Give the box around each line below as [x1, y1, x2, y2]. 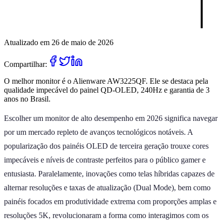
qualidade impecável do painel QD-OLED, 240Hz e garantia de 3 [4, 85, 210, 94]
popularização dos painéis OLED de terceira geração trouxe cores [4, 141, 209, 150]
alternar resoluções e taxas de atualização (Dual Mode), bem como [4, 183, 211, 192]
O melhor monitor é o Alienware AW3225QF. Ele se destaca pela [4, 76, 208, 85]
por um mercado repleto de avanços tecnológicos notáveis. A [4, 127, 193, 136]
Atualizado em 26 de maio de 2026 [4, 38, 113, 47]
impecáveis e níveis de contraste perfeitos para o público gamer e [4, 155, 206, 164]
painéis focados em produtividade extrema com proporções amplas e [4, 197, 217, 206]
